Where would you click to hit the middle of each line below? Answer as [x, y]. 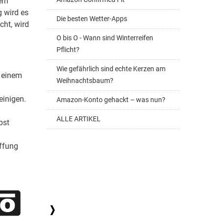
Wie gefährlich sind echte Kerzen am [111, 69]
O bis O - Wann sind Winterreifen [105, 38]
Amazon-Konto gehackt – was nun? [111, 100]
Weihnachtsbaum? [85, 81]
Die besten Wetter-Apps [92, 19]
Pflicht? [68, 50]
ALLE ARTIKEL [79, 119]
